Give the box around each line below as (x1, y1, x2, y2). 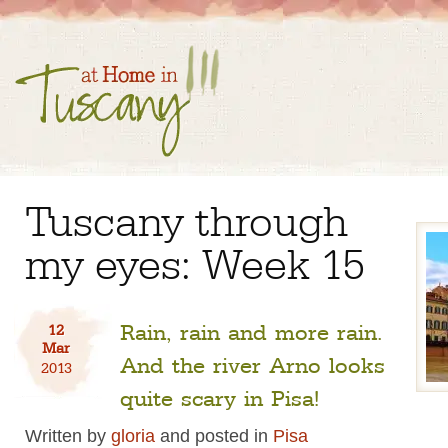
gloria (111, 425, 155, 446)
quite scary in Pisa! (120, 382, 319, 410)
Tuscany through (25, 192, 348, 243)
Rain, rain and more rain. (120, 316, 383, 344)
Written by (25, 425, 111, 446)
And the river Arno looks (120, 349, 385, 377)
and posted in (155, 425, 273, 446)
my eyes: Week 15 (25, 235, 365, 286)
